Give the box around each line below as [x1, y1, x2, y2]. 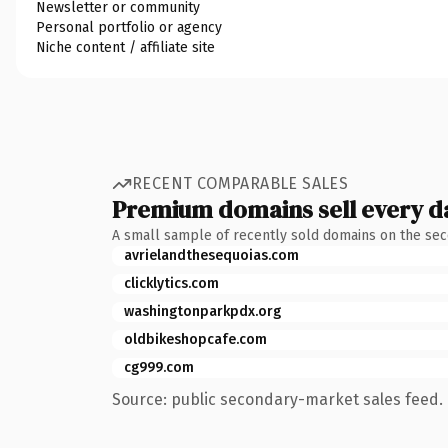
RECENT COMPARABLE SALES [132, 174, 349, 193]
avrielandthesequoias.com [124, 246, 299, 264]
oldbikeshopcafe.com [124, 330, 267, 348]
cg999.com [124, 358, 194, 376]
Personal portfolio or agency [36, 18, 222, 36]
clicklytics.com [124, 274, 219, 292]
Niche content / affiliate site [36, 38, 215, 56]
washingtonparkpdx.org [124, 302, 281, 320]
